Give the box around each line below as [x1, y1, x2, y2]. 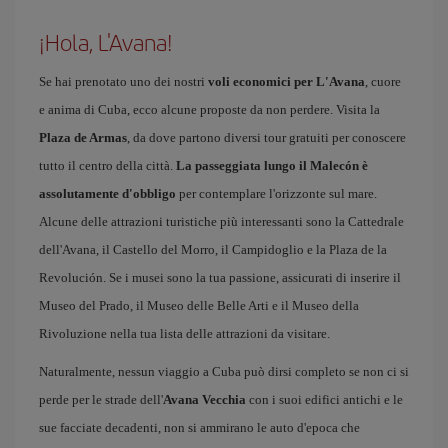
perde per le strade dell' [39, 392, 163, 407]
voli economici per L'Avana [208, 74, 365, 89]
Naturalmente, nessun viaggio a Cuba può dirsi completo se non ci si [39, 364, 409, 379]
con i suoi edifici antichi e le [246, 392, 403, 407]
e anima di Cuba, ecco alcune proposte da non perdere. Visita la [39, 102, 380, 117]
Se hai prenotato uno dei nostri [39, 74, 208, 89]
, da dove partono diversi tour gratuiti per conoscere [127, 130, 406, 145]
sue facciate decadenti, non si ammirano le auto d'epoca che [39, 420, 360, 435]
